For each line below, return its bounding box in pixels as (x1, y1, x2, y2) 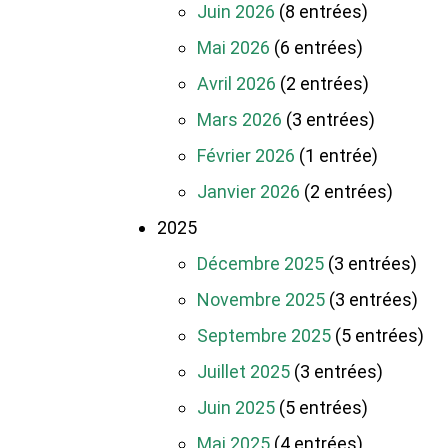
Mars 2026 (197, 109, 282, 131)
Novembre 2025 (197, 289, 325, 311)
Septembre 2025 (197, 325, 331, 347)
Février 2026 (197, 145, 295, 167)
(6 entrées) (270, 37, 363, 59)
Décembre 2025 (197, 253, 324, 275)
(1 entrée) (295, 145, 378, 167)
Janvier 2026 (197, 181, 300, 203)
